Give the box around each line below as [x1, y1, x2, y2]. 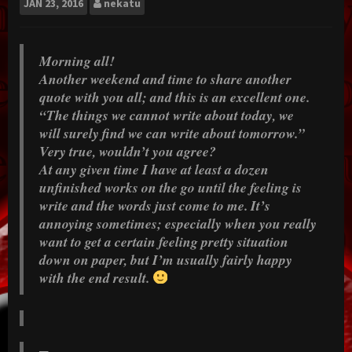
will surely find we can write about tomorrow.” [39, 123, 305, 143]
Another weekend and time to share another [39, 68, 291, 89]
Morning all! [39, 50, 115, 71]
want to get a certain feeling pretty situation [39, 231, 288, 251]
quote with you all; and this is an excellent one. [39, 86, 310, 107]
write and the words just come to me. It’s [39, 195, 270, 215]
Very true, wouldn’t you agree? [39, 141, 216, 161]
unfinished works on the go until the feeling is [39, 177, 302, 197]
